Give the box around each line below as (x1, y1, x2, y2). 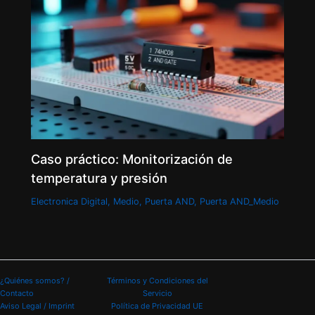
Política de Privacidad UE (111, 301, 204, 311)
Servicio (142, 288, 172, 298)
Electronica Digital (31, 196, 108, 207)
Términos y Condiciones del (106, 276, 208, 285)
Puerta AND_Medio (200, 196, 280, 207)
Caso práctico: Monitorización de (31, 150, 233, 167)
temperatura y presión (31, 169, 168, 186)
